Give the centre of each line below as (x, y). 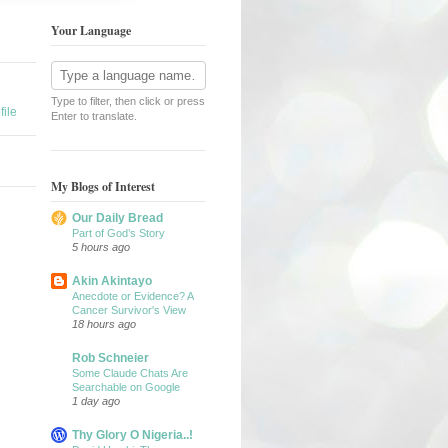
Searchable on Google (126, 387)
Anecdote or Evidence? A (132, 296)
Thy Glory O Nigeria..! (132, 435)
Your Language (91, 30)
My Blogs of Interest (103, 187)
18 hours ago (104, 324)
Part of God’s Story (118, 233)
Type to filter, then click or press (128, 100)
